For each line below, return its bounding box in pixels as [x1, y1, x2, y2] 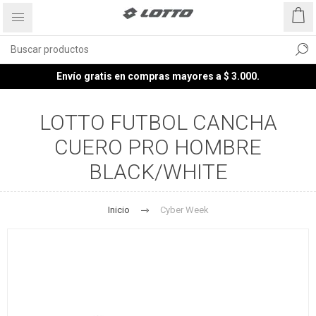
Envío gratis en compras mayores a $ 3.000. [56, 71, 260, 82]
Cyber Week [159, 205, 209, 215]
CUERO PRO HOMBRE [54, 135, 262, 159]
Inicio [107, 205, 130, 215]
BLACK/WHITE [88, 159, 228, 184]
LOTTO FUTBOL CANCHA [39, 110, 277, 135]
